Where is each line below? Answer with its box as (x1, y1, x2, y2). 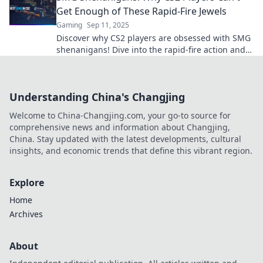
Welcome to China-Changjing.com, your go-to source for (9, 110, 231, 121)
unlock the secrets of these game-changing (56, 56, 227, 67)
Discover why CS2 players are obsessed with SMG (56, 32, 251, 43)
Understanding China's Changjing (9, 90, 185, 104)
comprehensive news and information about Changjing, (9, 122, 230, 133)
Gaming (56, 20, 82, 30)
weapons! (56, 68, 94, 79)
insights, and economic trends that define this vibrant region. (9, 145, 252, 156)
